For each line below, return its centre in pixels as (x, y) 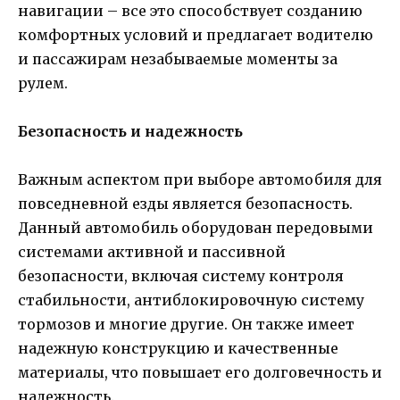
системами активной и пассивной (152, 252)
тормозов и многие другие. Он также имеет (186, 325)
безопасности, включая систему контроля (181, 276)
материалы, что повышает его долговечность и (200, 373)
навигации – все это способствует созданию (190, 11)
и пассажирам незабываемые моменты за (178, 59)
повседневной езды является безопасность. (185, 204)
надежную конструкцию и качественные (178, 349)
